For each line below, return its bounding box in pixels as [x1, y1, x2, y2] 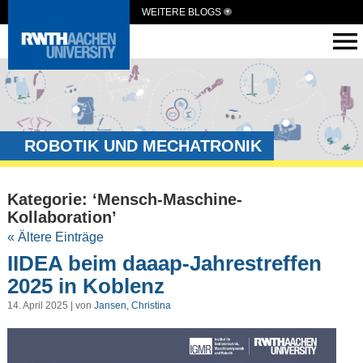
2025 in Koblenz [6, 273, 164, 298]
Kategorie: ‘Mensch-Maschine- [6, 190, 242, 209]
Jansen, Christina [93, 300, 171, 312]
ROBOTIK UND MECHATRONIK [24, 137, 262, 155]
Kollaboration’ [6, 208, 117, 227]
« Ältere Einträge [6, 230, 104, 245]
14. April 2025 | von [6, 300, 94, 312]
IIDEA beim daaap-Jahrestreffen [6, 250, 322, 275]
